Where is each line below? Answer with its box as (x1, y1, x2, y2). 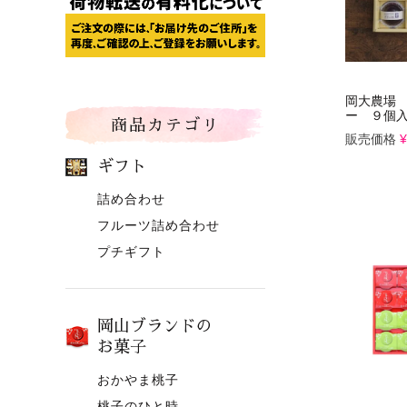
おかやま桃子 (97, 372, 179, 387)
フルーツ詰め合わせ (97, 217, 220, 233)
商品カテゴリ (111, 116, 220, 134)
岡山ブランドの (97, 317, 212, 334)
